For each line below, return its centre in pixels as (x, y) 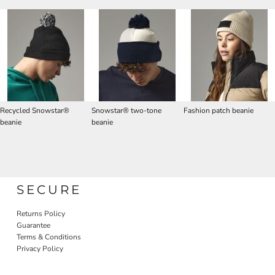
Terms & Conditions (49, 237)
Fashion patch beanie (218, 110)
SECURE (49, 190)
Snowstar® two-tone (127, 110)
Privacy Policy (40, 249)
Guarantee (34, 225)
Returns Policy (41, 214)
